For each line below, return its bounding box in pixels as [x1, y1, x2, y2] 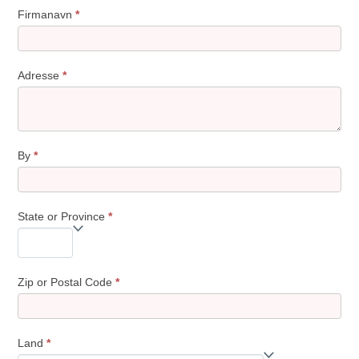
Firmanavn [18, 8, 76, 21]
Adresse [18, 69, 63, 82]
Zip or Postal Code [18, 276, 116, 288]
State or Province [18, 210, 109, 223]
